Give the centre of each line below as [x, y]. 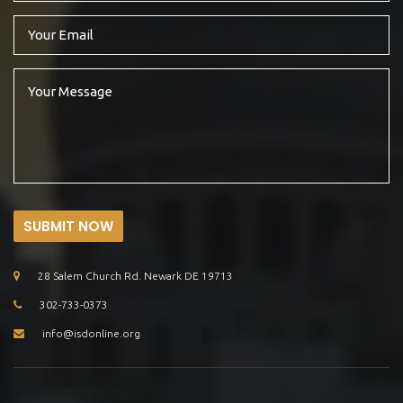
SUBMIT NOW [68, 226]
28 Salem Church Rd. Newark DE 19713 [135, 275]
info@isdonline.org [91, 333]
